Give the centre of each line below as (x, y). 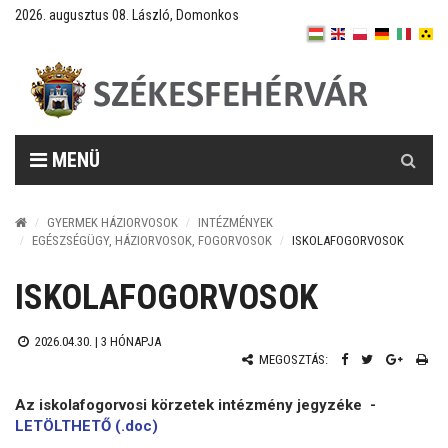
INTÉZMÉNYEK (235, 222)
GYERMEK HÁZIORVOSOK (112, 222)
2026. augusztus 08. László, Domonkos (127, 15)
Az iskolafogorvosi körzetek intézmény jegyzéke (188, 404)
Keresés (409, 145)
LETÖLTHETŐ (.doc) (86, 425)
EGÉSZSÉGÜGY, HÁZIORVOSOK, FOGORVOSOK (152, 240)
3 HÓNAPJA (130, 341)
